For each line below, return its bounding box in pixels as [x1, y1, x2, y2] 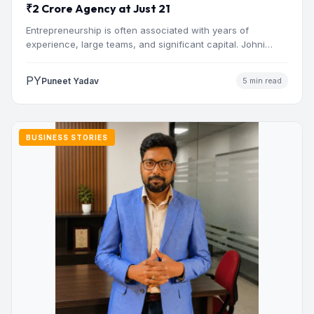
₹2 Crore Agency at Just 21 [26, 1, 170, 16]
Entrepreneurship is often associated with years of [26, 25, 249, 36]
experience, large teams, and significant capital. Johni [26, 39, 265, 50]
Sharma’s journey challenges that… [26, 53, 180, 64]
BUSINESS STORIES [26, 133, 108, 142]
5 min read [243, 76, 282, 86]
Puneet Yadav [41, 75, 99, 86]
